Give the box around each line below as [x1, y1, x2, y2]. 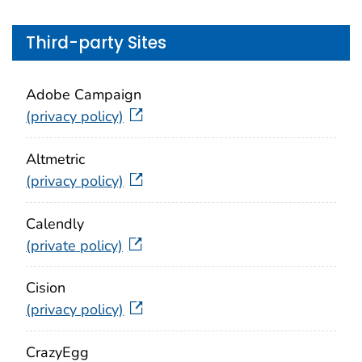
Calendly [26, 213, 84, 234]
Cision [26, 278, 65, 298]
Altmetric [26, 149, 85, 169]
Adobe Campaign [26, 84, 141, 104]
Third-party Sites [26, 31, 166, 54]
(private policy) [26, 235, 123, 255]
